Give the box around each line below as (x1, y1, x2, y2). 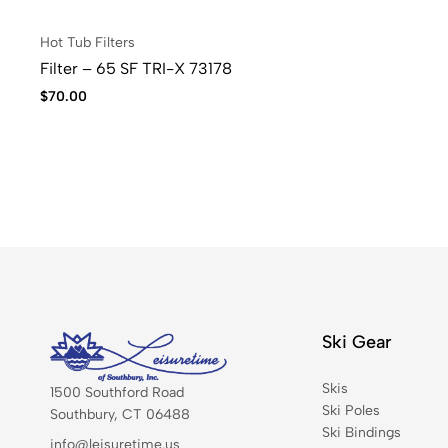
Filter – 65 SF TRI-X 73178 (39, 59, 232, 79)
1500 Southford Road (50, 384, 184, 402)
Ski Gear (322, 331, 393, 354)
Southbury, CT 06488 (50, 406, 190, 424)
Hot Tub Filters (39, 34, 135, 52)
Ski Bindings (322, 424, 402, 442)
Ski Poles (322, 402, 381, 420)
